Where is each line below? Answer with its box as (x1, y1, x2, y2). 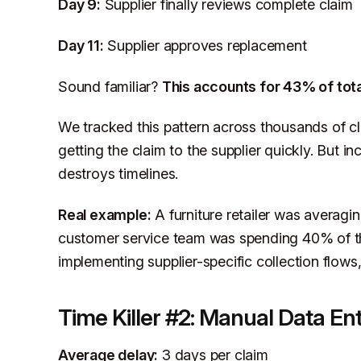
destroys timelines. (58, 165, 179, 183)
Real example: (58, 205, 151, 223)
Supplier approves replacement (103, 36, 307, 54)
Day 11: (58, 36, 104, 54)
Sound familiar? (58, 77, 162, 95)
